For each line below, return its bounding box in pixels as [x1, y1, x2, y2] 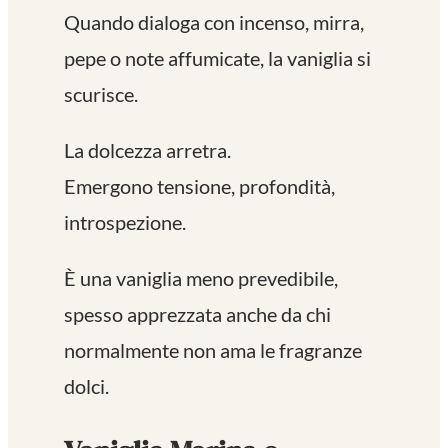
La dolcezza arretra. [64, 138, 231, 163]
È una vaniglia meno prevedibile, [64, 266, 338, 291]
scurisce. [64, 82, 138, 107]
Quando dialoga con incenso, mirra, [64, 10, 364, 35]
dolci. [64, 374, 109, 399]
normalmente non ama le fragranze [64, 338, 362, 363]
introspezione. [64, 210, 186, 235]
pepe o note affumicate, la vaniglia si [64, 46, 371, 71]
